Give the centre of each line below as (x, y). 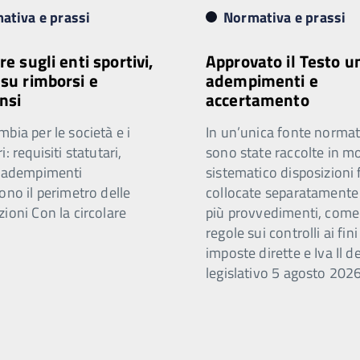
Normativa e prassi (285, 17)
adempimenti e (262, 80)
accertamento (258, 100)
